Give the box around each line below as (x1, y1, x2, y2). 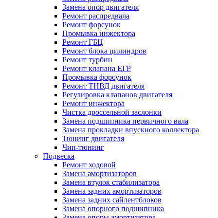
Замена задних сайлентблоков (62, 195, 162, 204)
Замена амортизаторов (62, 169, 137, 178)
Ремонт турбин (62, 55, 112, 64)
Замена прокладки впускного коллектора (62, 125, 199, 134)
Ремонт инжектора (62, 99, 125, 108)
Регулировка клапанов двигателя (62, 90, 172, 99)
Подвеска (43, 151, 74, 160)
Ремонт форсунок (62, 20, 121, 29)
